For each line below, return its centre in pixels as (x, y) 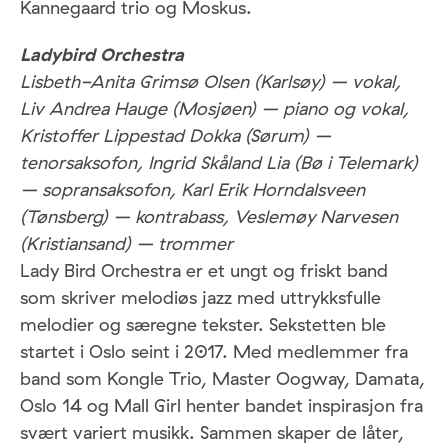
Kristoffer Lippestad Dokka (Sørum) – (175, 136)
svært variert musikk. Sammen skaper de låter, (212, 433)
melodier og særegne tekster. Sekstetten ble (203, 325)
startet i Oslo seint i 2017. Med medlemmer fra (214, 352)
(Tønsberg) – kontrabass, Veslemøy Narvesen (209, 217)
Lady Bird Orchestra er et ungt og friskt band (204, 271)
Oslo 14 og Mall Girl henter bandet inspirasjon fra (221, 406)
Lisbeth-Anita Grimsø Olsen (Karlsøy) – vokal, (210, 82)
